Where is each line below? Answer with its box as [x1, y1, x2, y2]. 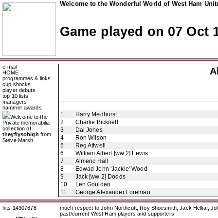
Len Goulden [75, 181, 110, 188]
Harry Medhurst [75, 111, 117, 118]
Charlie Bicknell [75, 119, 118, 126]
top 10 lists [2, 93, 29, 99]
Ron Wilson [75, 134, 107, 141]
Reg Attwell [75, 142, 106, 149]
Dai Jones [75, 127, 103, 133]
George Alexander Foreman [75, 189, 150, 196]
